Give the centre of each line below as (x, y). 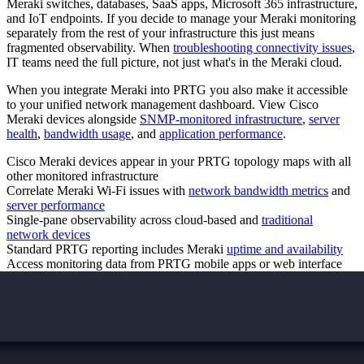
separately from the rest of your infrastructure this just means (160, 32)
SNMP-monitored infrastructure (221, 119)
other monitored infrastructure (82, 175)
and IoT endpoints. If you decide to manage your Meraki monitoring (181, 18)
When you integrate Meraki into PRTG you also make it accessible (177, 89)
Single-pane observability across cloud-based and (134, 219)
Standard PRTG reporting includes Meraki (117, 249)
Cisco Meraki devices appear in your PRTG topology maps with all (179, 161)
